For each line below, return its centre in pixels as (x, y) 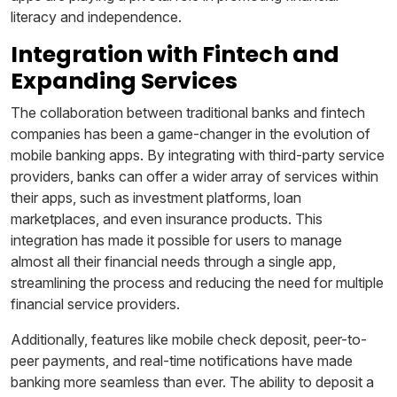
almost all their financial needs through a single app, (173, 261)
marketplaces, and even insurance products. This (167, 218)
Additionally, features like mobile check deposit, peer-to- (189, 339)
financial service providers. (95, 304)
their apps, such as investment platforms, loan (156, 197)
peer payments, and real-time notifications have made (182, 360)
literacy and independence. (96, 16)
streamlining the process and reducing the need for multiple (197, 282)
